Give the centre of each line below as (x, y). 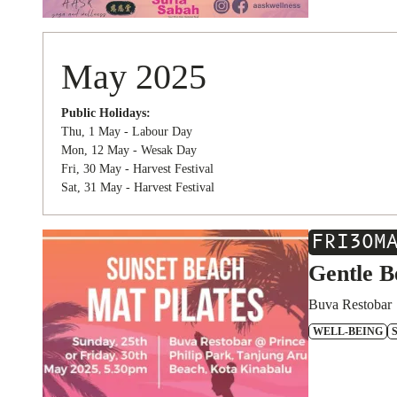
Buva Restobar (350, 304)
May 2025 (134, 77)
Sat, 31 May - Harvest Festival (138, 187)
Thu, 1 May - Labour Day (127, 132)
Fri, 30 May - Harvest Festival (137, 169)
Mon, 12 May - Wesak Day (129, 150)
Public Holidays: (106, 113)
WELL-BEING (348, 331)
